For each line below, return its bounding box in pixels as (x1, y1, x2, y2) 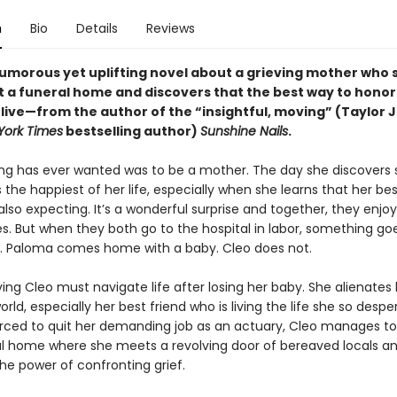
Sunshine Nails (199, 122, 288, 140)
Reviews (145, 19, 195, 37)
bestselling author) (62, 122, 200, 140)
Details (75, 19, 118, 37)
